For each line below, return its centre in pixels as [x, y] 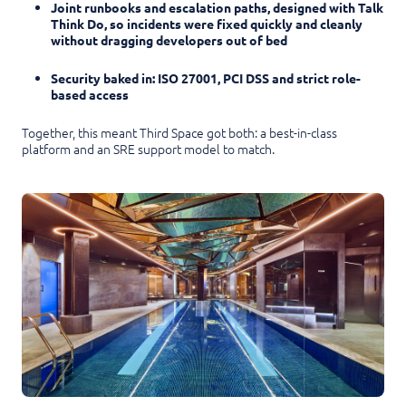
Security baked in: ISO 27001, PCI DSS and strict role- [206, 78]
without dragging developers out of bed [169, 40]
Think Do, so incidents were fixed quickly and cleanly [207, 24]
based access [90, 95]
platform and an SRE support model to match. [148, 149]
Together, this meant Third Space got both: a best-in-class [179, 133]
